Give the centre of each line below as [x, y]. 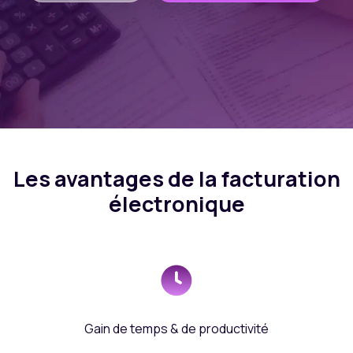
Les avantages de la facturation [176, 178]
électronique [176, 203]
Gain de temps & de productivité [176, 328]
